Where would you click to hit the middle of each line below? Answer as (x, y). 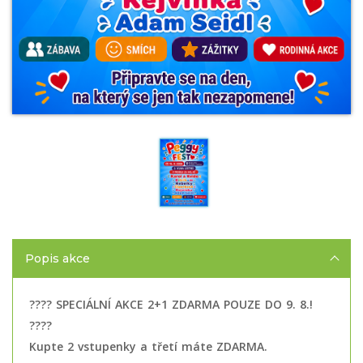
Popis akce (58, 258)
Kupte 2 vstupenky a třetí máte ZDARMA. (148, 346)
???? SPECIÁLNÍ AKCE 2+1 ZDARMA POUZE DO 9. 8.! (171, 304)
